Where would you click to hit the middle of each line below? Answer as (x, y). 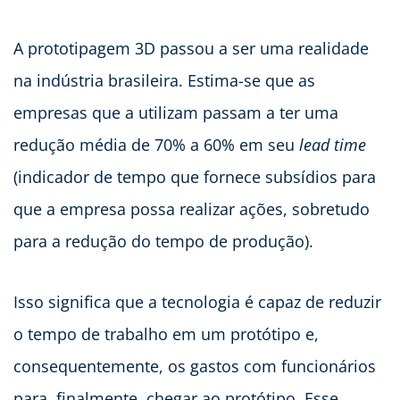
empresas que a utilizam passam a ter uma (176, 112)
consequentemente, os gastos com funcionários (195, 366)
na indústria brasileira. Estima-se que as (164, 80)
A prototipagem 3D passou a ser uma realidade (191, 48)
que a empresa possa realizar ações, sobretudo (192, 208)
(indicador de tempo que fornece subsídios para (195, 176)
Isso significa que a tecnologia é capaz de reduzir (197, 301)
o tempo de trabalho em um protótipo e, (166, 333)
